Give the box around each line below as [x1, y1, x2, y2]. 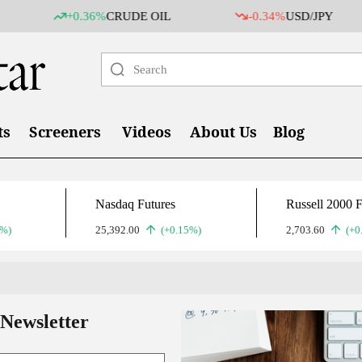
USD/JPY [222, 10, 271, 23]
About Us [190, 122, 257, 141]
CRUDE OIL [43, 10, 108, 23]
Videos [122, 122, 171, 141]
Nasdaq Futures [95, 197, 176, 211]
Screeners [29, 122, 101, 141]
